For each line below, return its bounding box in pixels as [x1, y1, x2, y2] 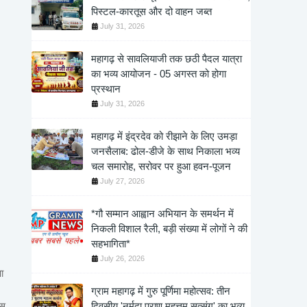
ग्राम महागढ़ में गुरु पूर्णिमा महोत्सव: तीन [91, 285, 230, 297]
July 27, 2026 [100, 177, 145, 185]
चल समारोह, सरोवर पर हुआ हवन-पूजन [91, 160, 231, 172]
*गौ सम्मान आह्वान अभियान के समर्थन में [91, 208, 234, 219]
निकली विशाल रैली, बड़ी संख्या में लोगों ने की [91, 223, 247, 234]
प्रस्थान [91, 83, 121, 95]
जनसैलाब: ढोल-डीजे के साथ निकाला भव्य [91, 145, 240, 157]
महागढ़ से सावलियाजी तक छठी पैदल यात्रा [91, 53, 242, 64]
